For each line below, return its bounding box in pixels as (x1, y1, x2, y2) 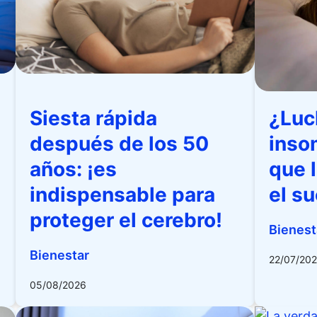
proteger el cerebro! (30, 208, 223, 232)
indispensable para (30, 183, 216, 207)
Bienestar (30, 248, 90, 263)
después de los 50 (30, 132, 209, 156)
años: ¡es (30, 157, 117, 181)
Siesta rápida (30, 106, 158, 130)
